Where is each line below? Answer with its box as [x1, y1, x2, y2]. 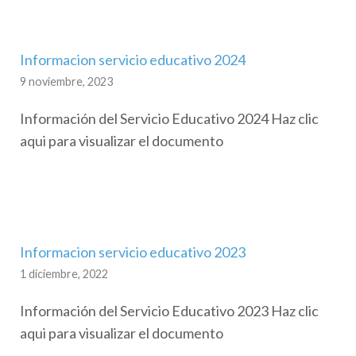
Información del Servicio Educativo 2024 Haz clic [20, 109, 319, 127]
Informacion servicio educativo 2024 [20, 50, 246, 68]
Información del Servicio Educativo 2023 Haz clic [20, 301, 319, 319]
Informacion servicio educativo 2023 [20, 242, 246, 261]
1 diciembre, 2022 [20, 266, 108, 281]
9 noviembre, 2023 [20, 74, 113, 88]
